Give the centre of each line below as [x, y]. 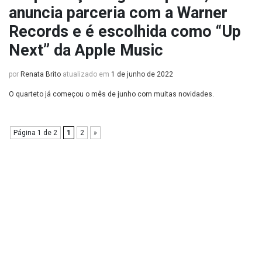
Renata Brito [41, 74]
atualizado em [86, 74]
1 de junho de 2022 [142, 74]
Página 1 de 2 [35, 133]
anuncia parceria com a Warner [118, 13]
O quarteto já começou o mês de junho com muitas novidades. [111, 94]
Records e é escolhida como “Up [125, 32]
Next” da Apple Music [86, 50]
